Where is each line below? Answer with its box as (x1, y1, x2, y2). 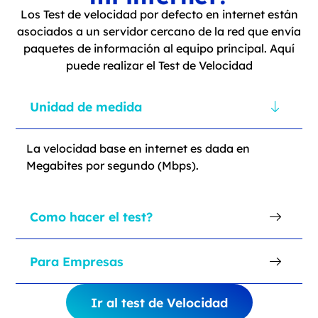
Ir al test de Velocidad (90, 294, 228, 310)
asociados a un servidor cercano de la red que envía (17, 24, 301, 39)
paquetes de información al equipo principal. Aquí (23, 41, 295, 56)
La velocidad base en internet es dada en (26, 141, 250, 155)
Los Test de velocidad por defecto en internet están (20, 7, 298, 22)
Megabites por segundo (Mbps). (26, 158, 199, 172)
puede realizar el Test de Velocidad (65, 58, 253, 73)
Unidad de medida (29, 98, 142, 114)
